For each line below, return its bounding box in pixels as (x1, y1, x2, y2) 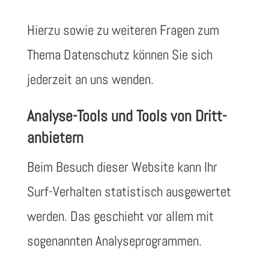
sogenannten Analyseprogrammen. (26, 232, 202, 250)
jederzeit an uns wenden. (26, 70, 154, 88)
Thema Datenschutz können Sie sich (26, 46, 213, 64)
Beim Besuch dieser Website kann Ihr (26, 158, 217, 176)
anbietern (26, 128, 83, 148)
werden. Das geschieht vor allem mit (26, 207, 214, 225)
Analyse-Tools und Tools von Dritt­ (26, 106, 226, 126)
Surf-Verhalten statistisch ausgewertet (26, 183, 231, 201)
